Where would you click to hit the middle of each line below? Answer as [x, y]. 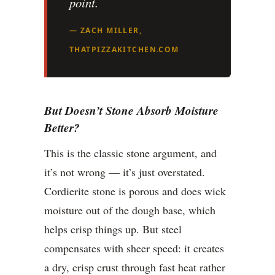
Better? [62, 128]
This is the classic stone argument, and [130, 153]
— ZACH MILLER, [106, 31]
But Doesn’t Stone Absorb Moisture [131, 110]
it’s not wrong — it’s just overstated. [125, 172]
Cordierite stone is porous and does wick [135, 191]
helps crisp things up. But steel [113, 229]
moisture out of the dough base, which [130, 210]
